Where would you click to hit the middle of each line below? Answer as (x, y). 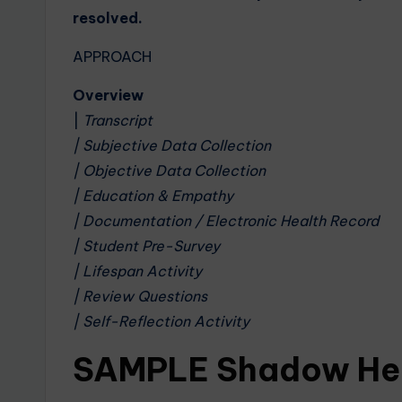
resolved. (108, 18)
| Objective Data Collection (169, 170)
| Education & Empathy (153, 196)
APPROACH (112, 57)
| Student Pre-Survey (146, 246)
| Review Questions (140, 296)
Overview (108, 95)
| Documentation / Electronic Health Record (226, 221)
